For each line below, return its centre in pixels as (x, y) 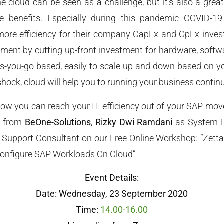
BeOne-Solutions (58, 122)
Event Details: (112, 178)
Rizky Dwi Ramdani (134, 122)
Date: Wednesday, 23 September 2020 (112, 194)
